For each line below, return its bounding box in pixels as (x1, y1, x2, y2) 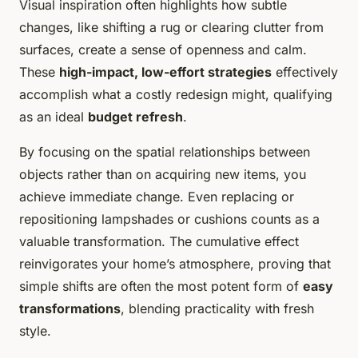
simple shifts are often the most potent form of (19, 277, 303, 294)
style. (19, 322, 51, 339)
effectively (272, 63, 338, 80)
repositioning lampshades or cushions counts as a (19, 210, 320, 227)
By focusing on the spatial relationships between (19, 143, 310, 160)
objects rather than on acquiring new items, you (19, 165, 306, 182)
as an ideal (19, 108, 88, 125)
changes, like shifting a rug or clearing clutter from (19, 18, 324, 35)
